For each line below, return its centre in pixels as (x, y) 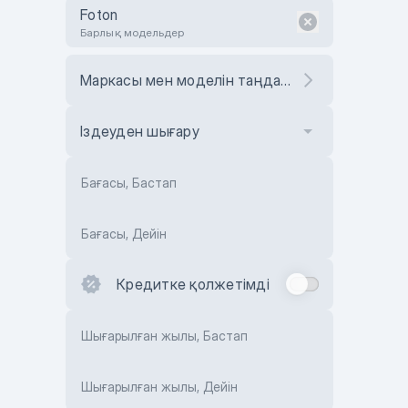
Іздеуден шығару (140, 131)
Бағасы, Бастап (129, 183)
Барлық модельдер (133, 32)
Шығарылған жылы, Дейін (159, 387)
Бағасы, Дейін (124, 234)
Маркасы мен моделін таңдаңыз (286, 80)
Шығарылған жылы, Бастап (164, 336)
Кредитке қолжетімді (193, 284)
